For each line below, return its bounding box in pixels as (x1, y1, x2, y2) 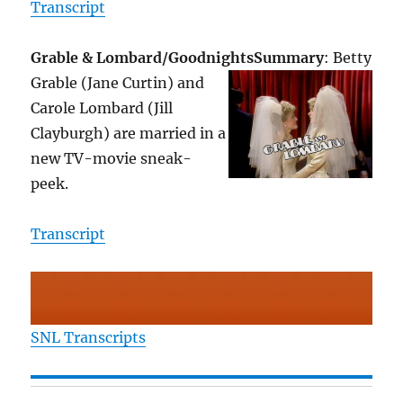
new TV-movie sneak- (31, 149, 193, 168)
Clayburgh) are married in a (31, 124, 227, 143)
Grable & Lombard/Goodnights (31, 49, 255, 67)
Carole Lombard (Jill (31, 99, 174, 118)
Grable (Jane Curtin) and (31, 74, 205, 93)
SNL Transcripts (31, 327, 147, 346)
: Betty (324, 49, 372, 67)
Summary (254, 49, 325, 67)
